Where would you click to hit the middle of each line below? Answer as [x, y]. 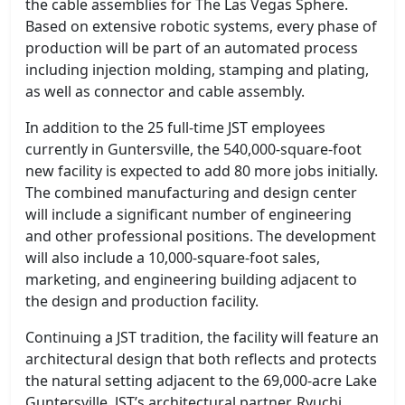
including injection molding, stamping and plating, [197, 70]
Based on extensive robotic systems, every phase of [201, 26]
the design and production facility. [144, 301]
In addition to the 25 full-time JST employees [175, 127]
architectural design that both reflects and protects [201, 359]
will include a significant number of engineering [188, 214]
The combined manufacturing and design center [191, 193]
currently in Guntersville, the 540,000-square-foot [193, 149]
